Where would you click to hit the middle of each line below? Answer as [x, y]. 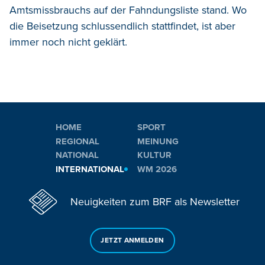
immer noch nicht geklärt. [68, 42]
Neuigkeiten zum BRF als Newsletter [155, 202]
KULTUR [154, 155]
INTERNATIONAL [90, 169]
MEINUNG [158, 141]
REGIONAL [77, 141]
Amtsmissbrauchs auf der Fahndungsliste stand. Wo [128, 10]
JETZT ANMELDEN [132, 240]
